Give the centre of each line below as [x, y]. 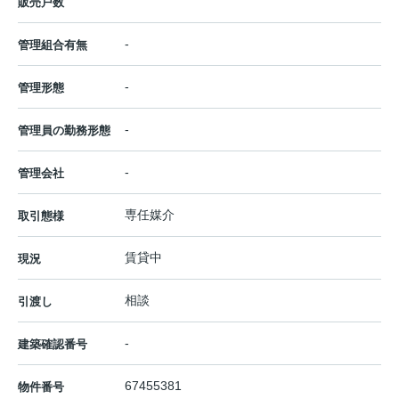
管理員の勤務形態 [64, 131]
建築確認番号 [53, 345]
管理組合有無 [53, 45]
